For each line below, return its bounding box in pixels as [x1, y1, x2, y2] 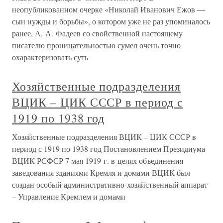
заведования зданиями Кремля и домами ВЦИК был [12, 167, 190, 178]
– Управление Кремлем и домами [12, 191, 125, 202]
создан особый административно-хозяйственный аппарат [12, 179, 208, 190]
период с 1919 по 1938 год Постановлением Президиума [12, 143, 205, 154]
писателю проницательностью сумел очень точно [12, 40, 181, 50]
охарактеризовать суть [12, 52, 88, 62]
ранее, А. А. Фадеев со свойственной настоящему [12, 28, 183, 38]
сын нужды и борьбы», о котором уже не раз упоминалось [12, 16, 210, 26]
